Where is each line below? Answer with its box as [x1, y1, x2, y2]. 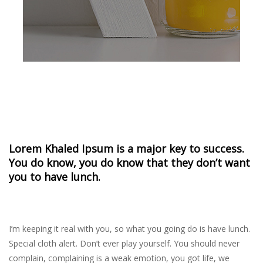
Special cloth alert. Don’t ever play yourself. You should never [9, 238, 240, 249]
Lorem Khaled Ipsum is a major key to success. [9, 141, 244, 156]
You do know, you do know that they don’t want [9, 156, 250, 170]
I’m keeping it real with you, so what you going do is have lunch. [9, 223, 250, 235]
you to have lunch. [9, 170, 100, 184]
